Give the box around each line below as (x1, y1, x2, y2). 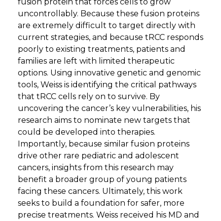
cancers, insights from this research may (18, 162, 174, 172)
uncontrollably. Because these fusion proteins (18, 8, 199, 18)
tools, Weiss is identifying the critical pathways (18, 79, 196, 89)
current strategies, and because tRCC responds (18, 32, 203, 42)
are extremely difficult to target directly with (18, 20, 195, 30)
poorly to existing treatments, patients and (18, 44, 185, 54)
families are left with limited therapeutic (18, 56, 175, 66)
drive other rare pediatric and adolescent (18, 150, 179, 160)
